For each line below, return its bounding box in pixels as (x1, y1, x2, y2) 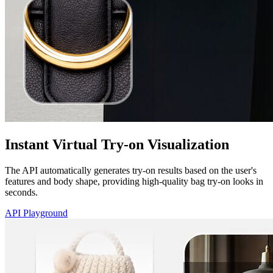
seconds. (5, 186, 38, 197)
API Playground (5, 207, 68, 218)
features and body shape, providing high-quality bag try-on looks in (5, 175, 263, 186)
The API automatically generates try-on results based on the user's (5, 165, 257, 175)
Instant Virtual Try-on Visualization (5, 136, 229, 152)
